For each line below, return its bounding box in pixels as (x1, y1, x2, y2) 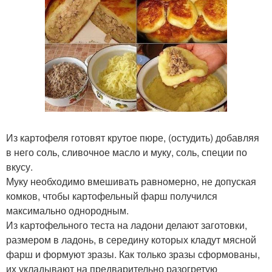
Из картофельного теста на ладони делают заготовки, (6, 217, 247, 232)
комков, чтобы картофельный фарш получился (6, 188, 217, 203)
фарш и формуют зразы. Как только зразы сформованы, (6, 246, 260, 261)
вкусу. (6, 159, 33, 174)
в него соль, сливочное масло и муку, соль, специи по (6, 144, 247, 159)
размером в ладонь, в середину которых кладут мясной (6, 232, 256, 246)
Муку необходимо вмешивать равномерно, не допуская (6, 174, 256, 188)
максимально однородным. (6, 203, 129, 217)
